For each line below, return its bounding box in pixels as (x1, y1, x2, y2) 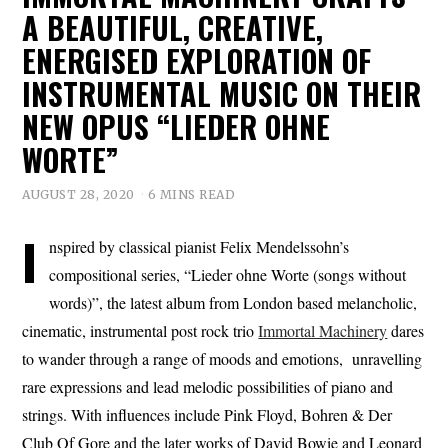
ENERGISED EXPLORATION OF (22, 38, 372, 83)
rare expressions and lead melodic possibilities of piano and (22, 375, 394, 397)
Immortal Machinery (258, 319, 388, 341)
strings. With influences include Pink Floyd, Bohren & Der (22, 403, 393, 425)
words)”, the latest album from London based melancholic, (49, 291, 418, 313)
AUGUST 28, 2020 (22, 186, 135, 202)
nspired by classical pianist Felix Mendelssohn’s (49, 235, 350, 257)
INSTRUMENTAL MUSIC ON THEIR (22, 71, 422, 116)
